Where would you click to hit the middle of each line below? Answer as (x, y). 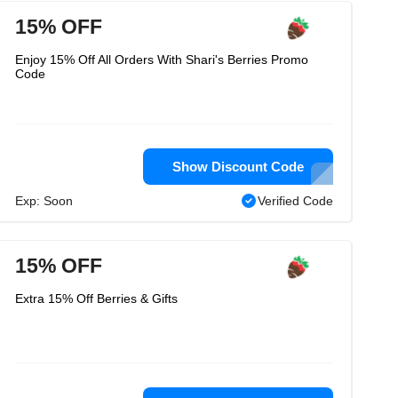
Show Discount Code (238, 167)
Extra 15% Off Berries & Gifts (96, 298)
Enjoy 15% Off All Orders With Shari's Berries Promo (162, 60)
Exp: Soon (44, 201)
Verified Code (295, 201)
